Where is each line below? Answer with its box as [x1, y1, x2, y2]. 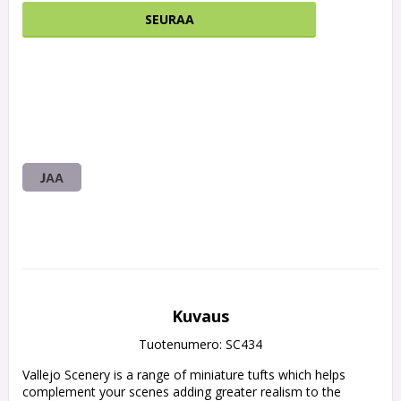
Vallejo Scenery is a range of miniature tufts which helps [22, 366, 346, 384]
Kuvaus [172, 305, 229, 328]
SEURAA [144, 11, 194, 29]
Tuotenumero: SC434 [139, 336, 262, 354]
